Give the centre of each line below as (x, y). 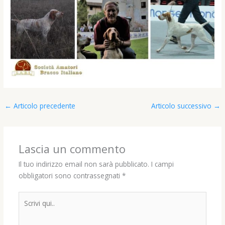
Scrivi (26, 197)
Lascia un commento (72, 149)
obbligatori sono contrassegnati (70, 176)
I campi (162, 164)
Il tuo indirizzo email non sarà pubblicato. (84, 164)
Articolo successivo (182, 106)
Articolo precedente (44, 106)
